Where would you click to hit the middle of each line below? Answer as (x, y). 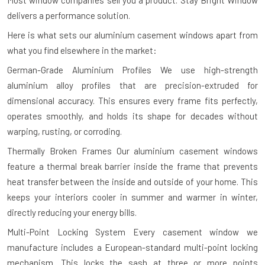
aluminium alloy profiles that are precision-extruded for (132, 85)
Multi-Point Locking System (67, 232)
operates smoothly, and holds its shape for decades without (132, 116)
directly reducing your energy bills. (72, 213)
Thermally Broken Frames (59, 151)
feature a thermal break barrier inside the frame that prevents (132, 167)
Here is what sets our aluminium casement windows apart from (132, 35)
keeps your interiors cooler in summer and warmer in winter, (132, 197)
